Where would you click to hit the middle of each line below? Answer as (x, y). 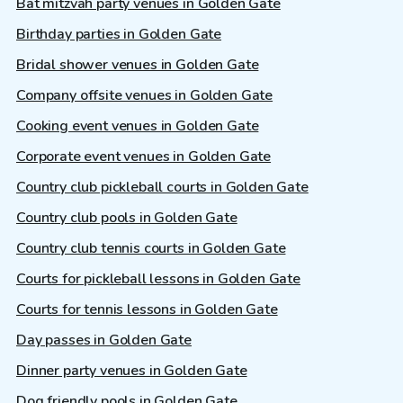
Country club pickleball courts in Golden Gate (162, 187)
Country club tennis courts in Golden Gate (151, 248)
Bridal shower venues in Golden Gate (138, 64)
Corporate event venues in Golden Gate (144, 156)
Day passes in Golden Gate (104, 340)
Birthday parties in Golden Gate (119, 34)
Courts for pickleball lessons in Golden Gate (158, 278)
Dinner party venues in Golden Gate (132, 370)
